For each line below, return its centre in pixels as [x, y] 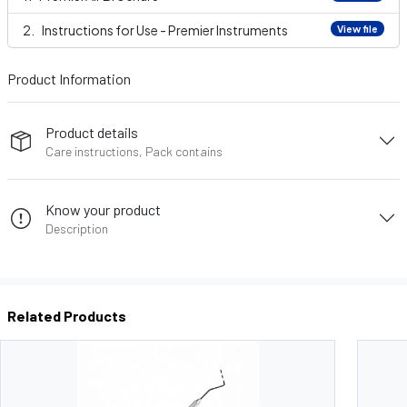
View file [358, 28]
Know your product [104, 209]
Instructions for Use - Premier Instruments [165, 30]
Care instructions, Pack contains [134, 151]
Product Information [69, 79]
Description [77, 228]
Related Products [67, 316]
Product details [92, 132]
